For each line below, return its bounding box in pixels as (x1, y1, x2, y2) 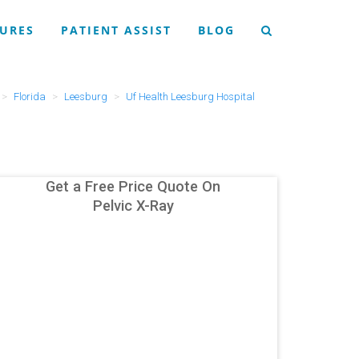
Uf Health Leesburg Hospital (125, 91, 255, 103)
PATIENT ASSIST (61, 22, 171, 38)
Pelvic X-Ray (92, 197, 174, 214)
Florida (13, 91, 46, 103)
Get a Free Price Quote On (46, 178, 220, 195)
